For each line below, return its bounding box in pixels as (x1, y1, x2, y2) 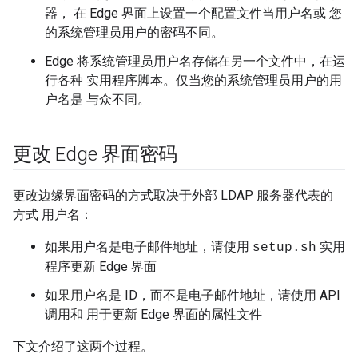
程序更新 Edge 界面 (45, 259, 157, 274)
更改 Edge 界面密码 (13, 143, 178, 165)
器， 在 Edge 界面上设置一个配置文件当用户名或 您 (45, 6, 342, 21)
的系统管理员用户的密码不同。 (45, 25, 224, 40)
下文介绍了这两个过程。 (13, 339, 153, 354)
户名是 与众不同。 (45, 92, 150, 107)
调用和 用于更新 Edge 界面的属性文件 (45, 307, 262, 322)
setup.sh (253, 241, 316, 255)
